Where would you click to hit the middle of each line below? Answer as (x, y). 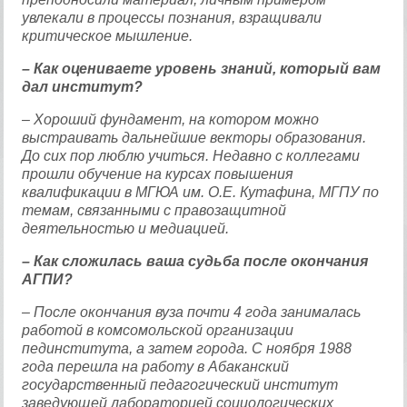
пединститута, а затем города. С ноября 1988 (187, 348)
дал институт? (83, 87)
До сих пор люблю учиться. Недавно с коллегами (191, 156)
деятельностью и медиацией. (126, 228)
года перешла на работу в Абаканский (156, 367)
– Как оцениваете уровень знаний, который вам (202, 69)
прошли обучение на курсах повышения (158, 174)
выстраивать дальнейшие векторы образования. (194, 138)
